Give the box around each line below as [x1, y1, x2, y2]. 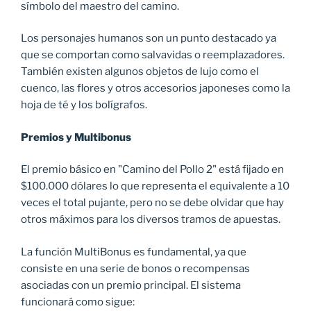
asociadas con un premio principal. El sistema [21, 278, 241, 292]
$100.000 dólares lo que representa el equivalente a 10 [21, 180, 289, 193]
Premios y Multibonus [21, 131, 131, 144]
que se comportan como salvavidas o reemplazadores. [21, 49, 285, 62]
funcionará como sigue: [21, 295, 135, 308]
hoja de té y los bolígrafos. [21, 99, 147, 112]
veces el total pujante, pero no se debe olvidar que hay [21, 196, 284, 210]
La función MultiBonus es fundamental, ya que [21, 245, 246, 258]
